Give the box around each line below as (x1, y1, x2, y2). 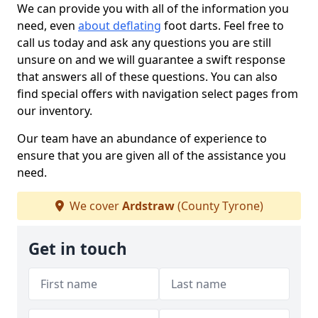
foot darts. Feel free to (161, 18, 284, 33)
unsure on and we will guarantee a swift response (17, 52, 285, 67)
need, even (17, 18, 78, 33)
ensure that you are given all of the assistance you (17, 148, 286, 163)
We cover (66, 198, 122, 214)
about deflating (78, 18, 161, 33)
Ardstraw (121, 198, 175, 214)
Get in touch (28, 238, 127, 260)
